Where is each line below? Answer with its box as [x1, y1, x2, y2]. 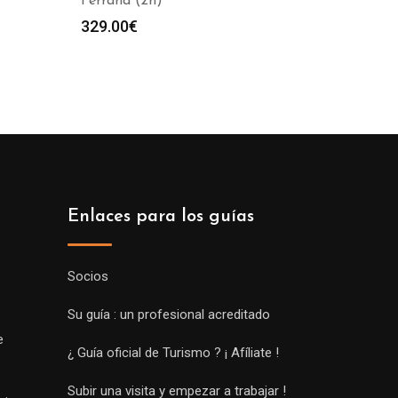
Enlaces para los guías [68, 208, 254, 226]
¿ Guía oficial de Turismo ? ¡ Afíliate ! [68, 345, 279, 361]
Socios [68, 268, 108, 284]
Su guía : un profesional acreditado [68, 306, 270, 322]
